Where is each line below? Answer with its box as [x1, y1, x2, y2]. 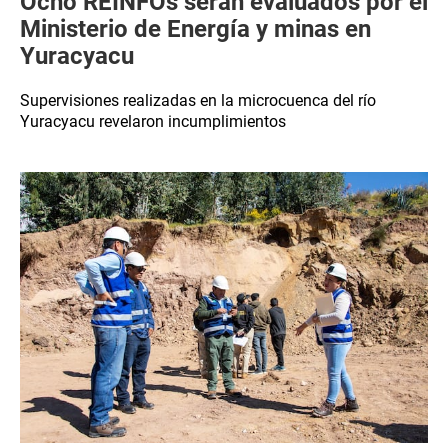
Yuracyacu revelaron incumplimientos [20, 112, 286, 131]
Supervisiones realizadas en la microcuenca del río [20, 91, 376, 110]
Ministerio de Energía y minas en [20, 15, 371, 43]
